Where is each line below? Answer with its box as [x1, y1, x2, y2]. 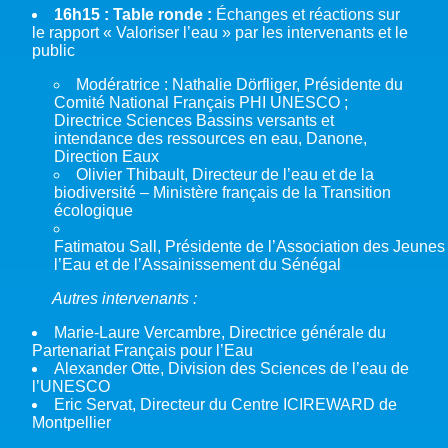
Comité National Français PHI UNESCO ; [54, 93, 348, 111]
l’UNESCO [32, 377, 110, 395]
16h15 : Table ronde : [54, 5, 216, 23]
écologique [54, 201, 133, 219]
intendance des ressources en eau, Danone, [54, 129, 367, 147]
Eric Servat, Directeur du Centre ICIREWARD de [54, 395, 397, 413]
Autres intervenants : [32, 289, 197, 307]
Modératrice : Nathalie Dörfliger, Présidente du [76, 75, 403, 93]
